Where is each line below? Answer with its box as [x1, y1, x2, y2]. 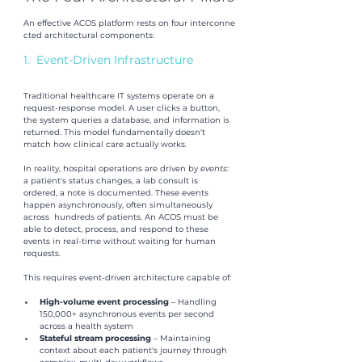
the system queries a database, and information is [23, 114, 232, 125]
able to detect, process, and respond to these [23, 223, 211, 234]
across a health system [40, 320, 136, 331]
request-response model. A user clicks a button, [23, 102, 222, 113]
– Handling [171, 296, 219, 307]
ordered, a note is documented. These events [23, 187, 211, 198]
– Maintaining [154, 332, 213, 343]
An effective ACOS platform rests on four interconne [23, 17, 235, 28]
